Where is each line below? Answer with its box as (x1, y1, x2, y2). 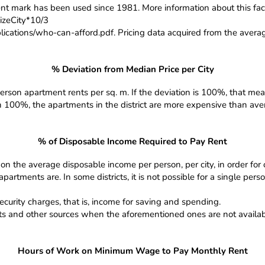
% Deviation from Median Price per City (51, 63, 214, 75)
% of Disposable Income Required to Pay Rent (38, 135, 227, 147)
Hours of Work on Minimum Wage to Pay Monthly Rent (17, 245, 248, 257)
